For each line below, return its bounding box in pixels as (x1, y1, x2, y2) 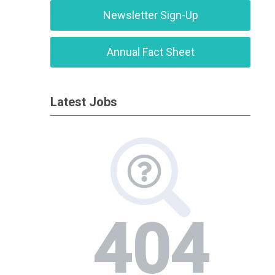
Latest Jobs (50, 95, 118, 109)
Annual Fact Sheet (106, 45, 195, 58)
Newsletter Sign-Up (103, 9, 198, 21)
